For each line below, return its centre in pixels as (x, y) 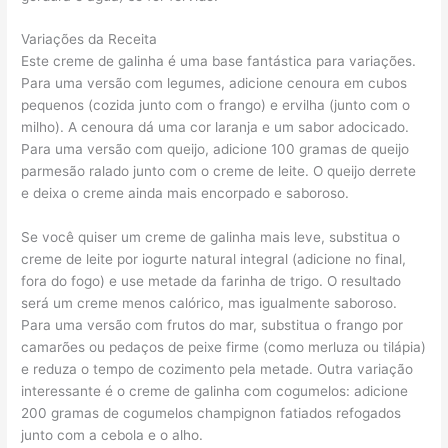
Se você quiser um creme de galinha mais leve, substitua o (211, 237)
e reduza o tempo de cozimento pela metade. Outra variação (217, 369)
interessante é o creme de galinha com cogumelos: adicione (215, 391)
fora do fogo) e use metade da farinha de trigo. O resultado (211, 281)
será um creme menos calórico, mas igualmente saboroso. (209, 303)
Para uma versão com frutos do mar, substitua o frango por (212, 325)
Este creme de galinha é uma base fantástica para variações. (219, 61)
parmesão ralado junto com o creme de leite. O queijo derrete (219, 171)
